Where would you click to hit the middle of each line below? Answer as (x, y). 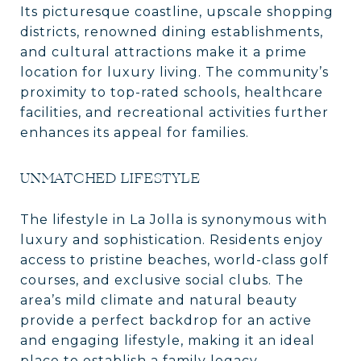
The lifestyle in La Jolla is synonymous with (174, 219)
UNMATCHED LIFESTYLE (110, 178)
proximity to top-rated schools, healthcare (172, 92)
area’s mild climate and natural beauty (159, 300)
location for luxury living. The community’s (174, 72)
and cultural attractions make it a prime (164, 52)
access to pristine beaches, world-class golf (174, 259)
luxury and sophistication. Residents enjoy (172, 239)
